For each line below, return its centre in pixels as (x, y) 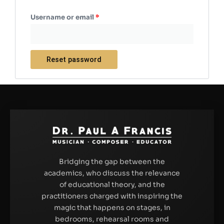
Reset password (74, 60)
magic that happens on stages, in (112, 207)
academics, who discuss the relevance (112, 173)
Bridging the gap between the (112, 161)
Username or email (63, 17)
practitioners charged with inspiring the (112, 196)
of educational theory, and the (112, 184)
